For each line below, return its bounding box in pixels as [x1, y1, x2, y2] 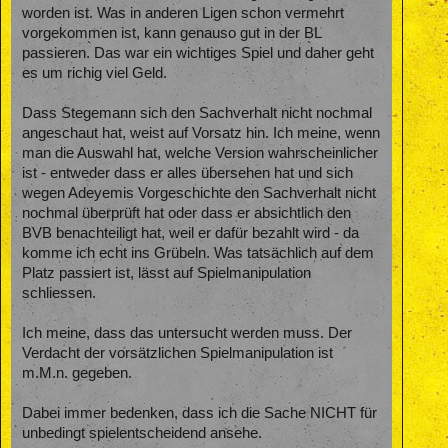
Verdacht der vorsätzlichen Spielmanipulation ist [22, 345, 333, 362]
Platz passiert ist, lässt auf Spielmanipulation [22, 265, 311, 282]
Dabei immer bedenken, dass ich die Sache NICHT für [22, 405, 377, 422]
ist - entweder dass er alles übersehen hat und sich [22, 165, 353, 182]
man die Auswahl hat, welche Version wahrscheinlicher [22, 145, 378, 162]
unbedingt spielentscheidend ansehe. [22, 425, 262, 442]
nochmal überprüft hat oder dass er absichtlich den [22, 205, 351, 222]
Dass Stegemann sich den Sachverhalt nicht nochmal [22, 105, 372, 122]
